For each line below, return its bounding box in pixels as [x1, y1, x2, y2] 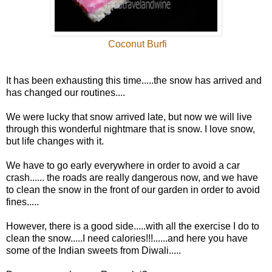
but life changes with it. [6, 135, 104, 146]
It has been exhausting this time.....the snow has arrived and [6, 75, 262, 86]
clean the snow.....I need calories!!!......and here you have [6, 233, 248, 243]
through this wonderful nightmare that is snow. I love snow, [6, 123, 255, 134]
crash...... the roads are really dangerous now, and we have [6, 172, 258, 183]
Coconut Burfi [105, 38, 167, 49]
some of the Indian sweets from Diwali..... [6, 245, 181, 256]
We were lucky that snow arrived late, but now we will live [6, 111, 252, 122]
